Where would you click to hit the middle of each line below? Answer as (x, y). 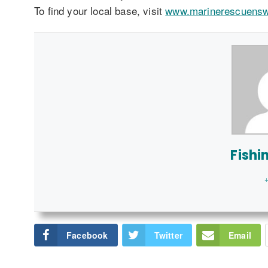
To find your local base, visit (100, 11)
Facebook (87, 235)
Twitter (168, 235)
